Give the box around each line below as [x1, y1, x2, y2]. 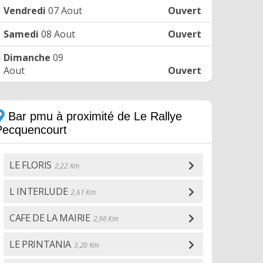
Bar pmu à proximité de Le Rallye [5, 110, 182, 123]
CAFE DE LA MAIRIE [9, 211, 90, 224]
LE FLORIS [9, 159, 52, 171]
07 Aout [46, 4, 82, 17]
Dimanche [4, 51, 50, 64]
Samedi [4, 28, 39, 41]
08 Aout [39, 28, 75, 41]
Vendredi [4, 4, 46, 17]
